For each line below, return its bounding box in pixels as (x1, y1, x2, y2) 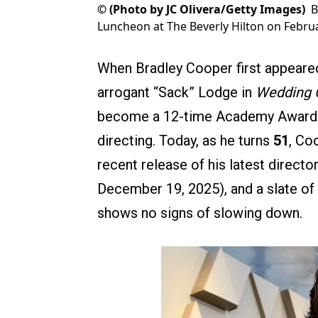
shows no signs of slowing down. (97, 204, 302, 222)
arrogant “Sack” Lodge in (97, 84, 256, 102)
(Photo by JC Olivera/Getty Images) (109, 1, 305, 18)
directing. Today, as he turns (97, 132, 273, 150)
